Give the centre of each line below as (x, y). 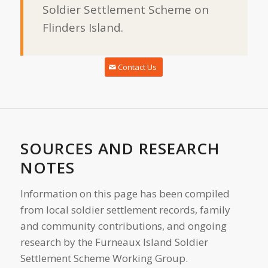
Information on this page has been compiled (125, 194)
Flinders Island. (83, 28)
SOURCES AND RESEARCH (120, 149)
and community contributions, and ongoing (123, 226)
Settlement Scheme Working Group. (104, 258)
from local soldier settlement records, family (125, 210)
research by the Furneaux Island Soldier (114, 242)
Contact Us (138, 67)
